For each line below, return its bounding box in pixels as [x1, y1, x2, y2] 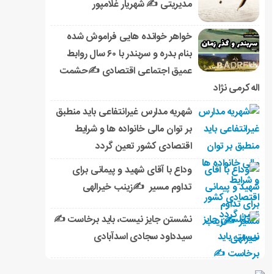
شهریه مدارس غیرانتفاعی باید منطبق [56, 105, 192, 120]
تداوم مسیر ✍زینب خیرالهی [82, 180, 192, 196]
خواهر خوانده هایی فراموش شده [67, 29, 192, 45]
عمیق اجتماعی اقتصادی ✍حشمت [59, 64, 192, 80]
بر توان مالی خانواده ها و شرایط [74, 122, 192, 138]
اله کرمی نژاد [213, 81, 259, 97]
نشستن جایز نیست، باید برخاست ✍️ [53, 212, 192, 228]
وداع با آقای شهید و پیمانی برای [72, 163, 192, 179]
